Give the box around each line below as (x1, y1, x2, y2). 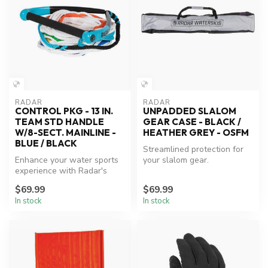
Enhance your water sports (15, 154, 118, 166)
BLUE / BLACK (15, 137, 77, 149)
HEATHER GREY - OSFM (143, 126, 249, 138)
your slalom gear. (143, 154, 209, 166)
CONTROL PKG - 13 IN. (15, 105, 113, 117)
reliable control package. (15, 175, 109, 187)
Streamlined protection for (143, 143, 243, 155)
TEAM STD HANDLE (15, 115, 104, 127)
